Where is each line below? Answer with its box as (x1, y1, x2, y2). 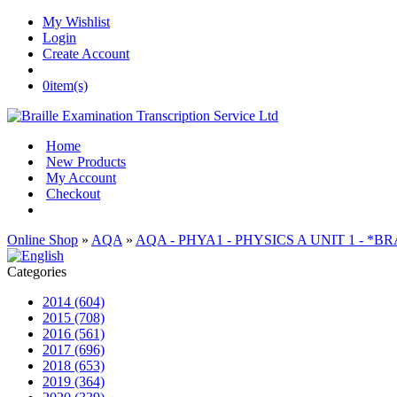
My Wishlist (43, 14, 110, 29)
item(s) (50, 78, 88, 93)
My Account (46, 170, 116, 185)
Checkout (46, 186, 100, 201)
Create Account (43, 46, 129, 61)
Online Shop (7, 232, 78, 247)
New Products (46, 154, 126, 169)
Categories (7, 264, 66, 279)
